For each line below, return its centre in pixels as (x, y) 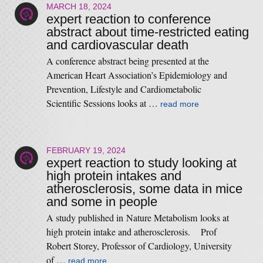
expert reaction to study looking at (141, 163)
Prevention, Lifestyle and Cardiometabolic (124, 89)
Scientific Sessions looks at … (103, 103)
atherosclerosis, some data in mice (144, 189)
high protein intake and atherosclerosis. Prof (131, 232)
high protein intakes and (114, 176)
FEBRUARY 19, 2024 (86, 150)
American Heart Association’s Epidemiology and (136, 75)
